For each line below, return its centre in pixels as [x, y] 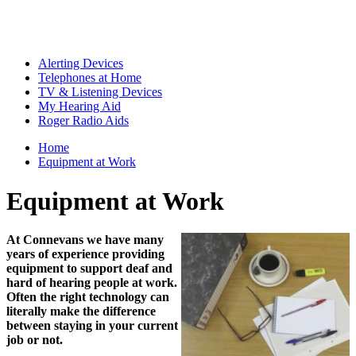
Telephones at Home [90, 78]
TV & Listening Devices [100, 92]
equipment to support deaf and [89, 269]
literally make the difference [81, 311]
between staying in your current [92, 326]
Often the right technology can [88, 297]
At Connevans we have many [85, 240]
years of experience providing [85, 254]
